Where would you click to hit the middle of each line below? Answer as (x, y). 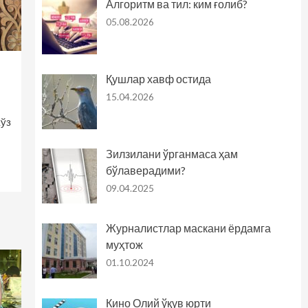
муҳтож (124, 245)
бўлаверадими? (145, 170)
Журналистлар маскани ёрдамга (188, 228)
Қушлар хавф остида (158, 78)
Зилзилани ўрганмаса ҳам (172, 153)
